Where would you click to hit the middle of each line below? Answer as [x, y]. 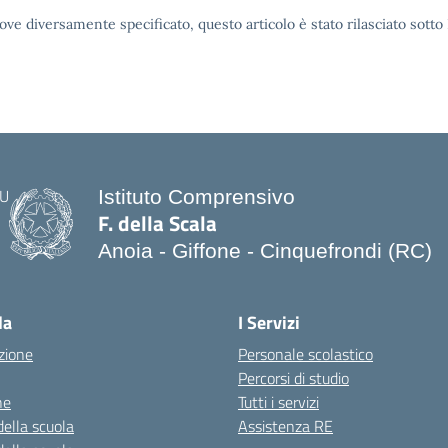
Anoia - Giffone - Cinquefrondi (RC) [265, 250]
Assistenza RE [285, 426]
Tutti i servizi [278, 402]
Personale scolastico [305, 354]
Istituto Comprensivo [196, 196]
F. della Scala [157, 223]
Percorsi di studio [293, 378]
